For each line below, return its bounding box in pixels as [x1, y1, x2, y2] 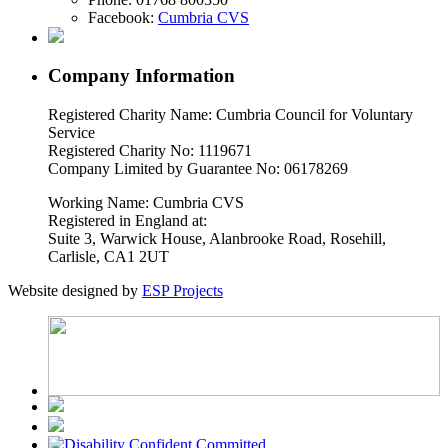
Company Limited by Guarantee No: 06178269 [48, 159, 348, 177]
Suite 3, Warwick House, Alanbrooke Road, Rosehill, [48, 229, 386, 247]
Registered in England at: [48, 211, 207, 229]
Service [48, 123, 95, 141]
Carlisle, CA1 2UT [48, 247, 169, 265]
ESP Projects [142, 281, 223, 299]
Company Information [48, 65, 235, 87]
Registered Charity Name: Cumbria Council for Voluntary [48, 105, 413, 123]
